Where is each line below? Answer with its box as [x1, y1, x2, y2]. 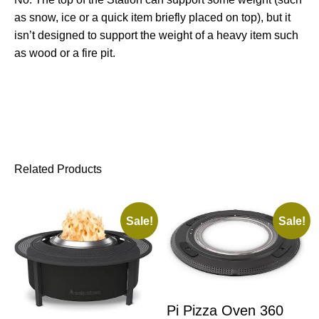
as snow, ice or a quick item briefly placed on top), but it [14, 11, 291, 23]
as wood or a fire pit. [14, 46, 115, 59]
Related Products [14, 162, 102, 175]
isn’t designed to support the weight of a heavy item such [14, 28, 298, 41]
